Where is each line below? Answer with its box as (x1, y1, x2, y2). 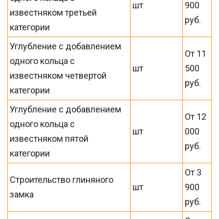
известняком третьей (10, 7, 97, 18)
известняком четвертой (10, 70, 107, 81)
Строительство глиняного (10, 175, 114, 185)
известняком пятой (10, 133, 89, 144)
